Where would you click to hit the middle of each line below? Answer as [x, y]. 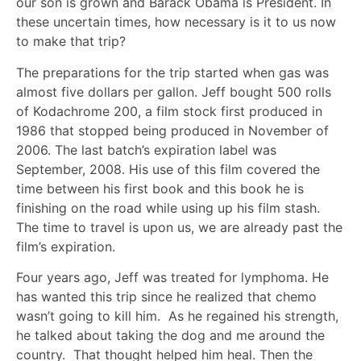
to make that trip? [71, 41]
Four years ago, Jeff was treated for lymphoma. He [172, 277]
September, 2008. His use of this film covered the [168, 169]
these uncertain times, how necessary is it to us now [176, 22]
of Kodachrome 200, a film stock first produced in [169, 111]
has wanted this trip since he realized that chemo [166, 296]
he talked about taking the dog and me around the [170, 335]
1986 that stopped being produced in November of [172, 130]
